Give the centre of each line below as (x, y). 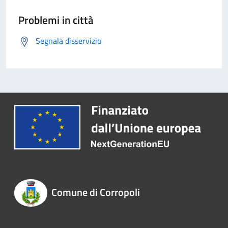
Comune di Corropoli (95, 192)
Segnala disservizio (68, 41)
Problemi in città (56, 20)
